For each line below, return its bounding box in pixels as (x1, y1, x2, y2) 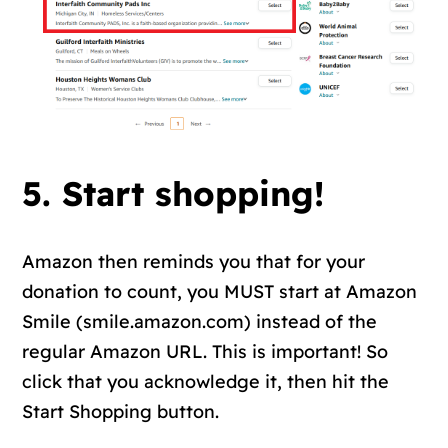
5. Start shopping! (22, 172, 325, 215)
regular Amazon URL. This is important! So (22, 339, 389, 363)
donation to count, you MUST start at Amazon (22, 279, 418, 303)
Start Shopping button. (22, 399, 220, 423)
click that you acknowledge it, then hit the (22, 369, 390, 393)
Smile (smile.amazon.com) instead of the (22, 309, 378, 333)
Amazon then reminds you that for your (22, 249, 366, 273)
